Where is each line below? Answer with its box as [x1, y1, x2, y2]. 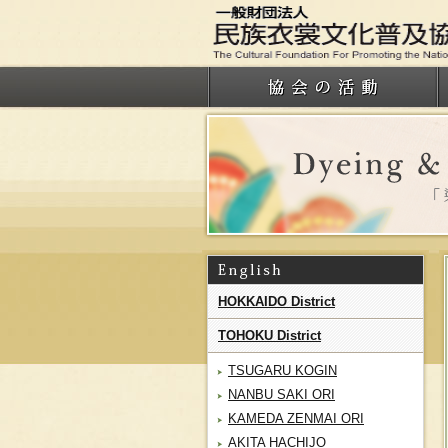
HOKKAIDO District [218, 294, 335, 309]
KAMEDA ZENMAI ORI [228, 411, 364, 426]
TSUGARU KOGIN [228, 363, 337, 378]
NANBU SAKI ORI [228, 387, 335, 402]
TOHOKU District [218, 328, 321, 343]
